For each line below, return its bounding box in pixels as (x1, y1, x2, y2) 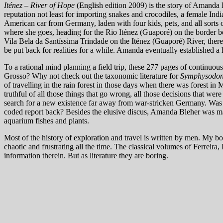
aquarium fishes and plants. (4, 116, 89, 125)
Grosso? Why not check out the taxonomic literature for (4, 72, 180, 81)
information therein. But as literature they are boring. (4, 151, 168, 160)
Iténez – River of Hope (4, 1, 75, 10)
